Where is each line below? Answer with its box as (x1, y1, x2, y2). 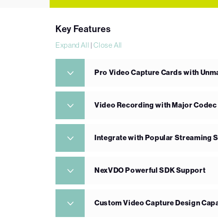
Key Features (55, 24, 111, 35)
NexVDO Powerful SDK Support (94, 166, 206, 175)
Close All (93, 41, 123, 50)
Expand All (55, 41, 90, 50)
